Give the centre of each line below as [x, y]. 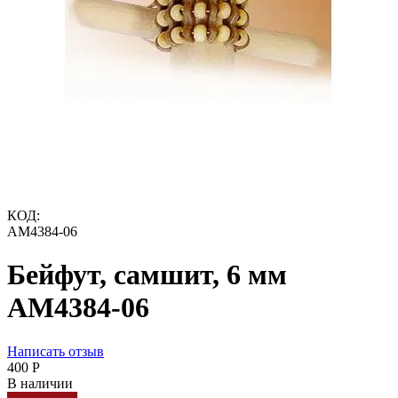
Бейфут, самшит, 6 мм [147, 275]
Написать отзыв [56, 351]
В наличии [40, 383]
